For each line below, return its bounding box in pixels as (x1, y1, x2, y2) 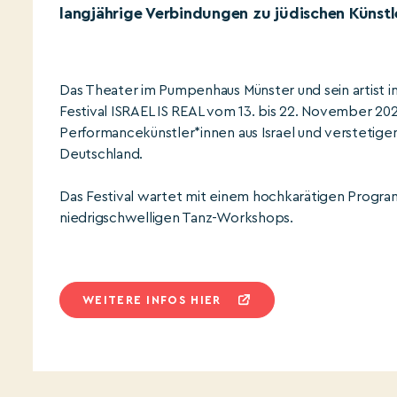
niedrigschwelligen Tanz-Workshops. (59, 211, 293, 225)
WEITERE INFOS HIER (82, 294, 222, 306)
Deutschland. (59, 147, 144, 161)
